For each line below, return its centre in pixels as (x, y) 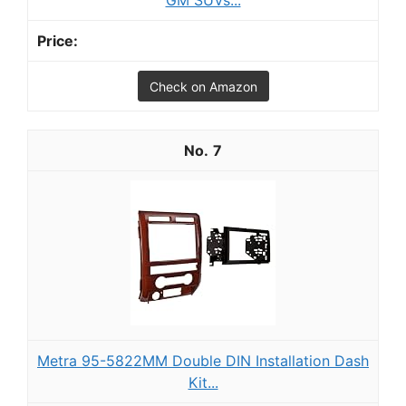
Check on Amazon (203, 87)
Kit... (203, 383)
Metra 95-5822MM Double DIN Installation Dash (203, 361)
